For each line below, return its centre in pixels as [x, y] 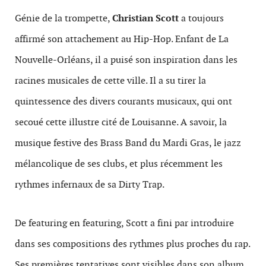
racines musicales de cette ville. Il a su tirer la [110, 80]
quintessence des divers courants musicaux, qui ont [123, 101]
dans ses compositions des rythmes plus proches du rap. [132, 244]
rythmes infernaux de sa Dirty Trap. [90, 184]
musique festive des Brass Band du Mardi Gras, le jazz [128, 143]
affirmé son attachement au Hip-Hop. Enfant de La [122, 39]
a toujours [201, 18]
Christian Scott [145, 18]
